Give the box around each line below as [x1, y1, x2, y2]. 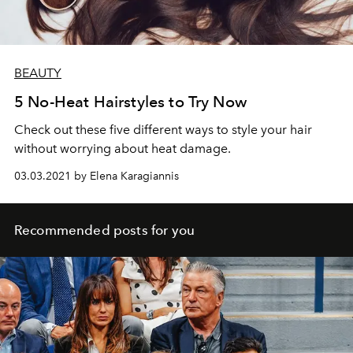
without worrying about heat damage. [14, 141, 231, 157]
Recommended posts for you [14, 222, 195, 239]
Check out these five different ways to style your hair [14, 122, 312, 138]
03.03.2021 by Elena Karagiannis [14, 169, 179, 184]
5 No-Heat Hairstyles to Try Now [14, 92, 247, 112]
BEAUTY [14, 65, 61, 81]
